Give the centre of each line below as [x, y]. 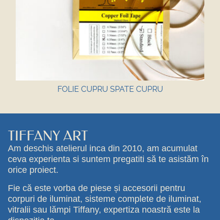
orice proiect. [33, 170]
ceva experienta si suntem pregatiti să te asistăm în [108, 159]
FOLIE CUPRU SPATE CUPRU [110, 89]
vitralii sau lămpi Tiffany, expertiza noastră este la [104, 209]
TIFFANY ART [48, 136]
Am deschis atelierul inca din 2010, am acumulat [103, 148]
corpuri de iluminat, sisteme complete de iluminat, [105, 198]
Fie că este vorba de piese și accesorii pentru [96, 188]
